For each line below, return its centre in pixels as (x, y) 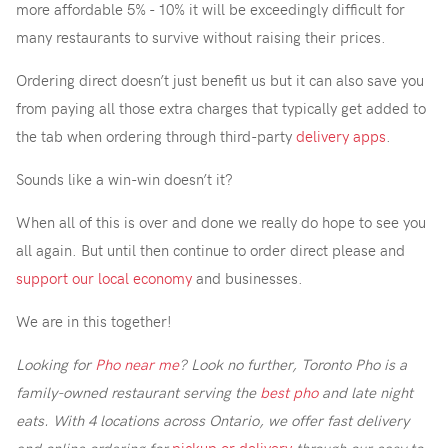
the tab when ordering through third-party (156, 136)
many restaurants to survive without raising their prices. (203, 37)
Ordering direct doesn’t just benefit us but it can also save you (220, 80)
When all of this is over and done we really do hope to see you (221, 222)
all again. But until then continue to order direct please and (210, 250)
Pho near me (137, 364)
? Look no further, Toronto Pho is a (293, 364)
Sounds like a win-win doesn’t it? (126, 179)
